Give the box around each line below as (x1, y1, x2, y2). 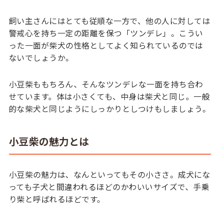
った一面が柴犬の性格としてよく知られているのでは (8, 39, 203, 52)
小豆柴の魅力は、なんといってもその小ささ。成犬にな (8, 168, 211, 180)
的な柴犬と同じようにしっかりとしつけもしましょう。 (8, 103, 211, 115)
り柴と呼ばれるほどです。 (8, 192, 105, 205)
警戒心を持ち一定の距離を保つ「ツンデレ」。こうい (8, 27, 203, 39)
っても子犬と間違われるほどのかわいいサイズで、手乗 (8, 180, 210, 192)
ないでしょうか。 (8, 52, 74, 64)
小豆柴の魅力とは (8, 134, 89, 148)
